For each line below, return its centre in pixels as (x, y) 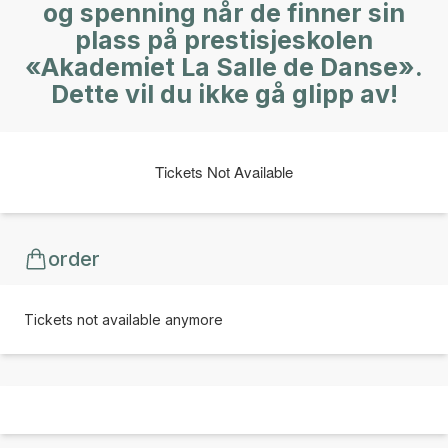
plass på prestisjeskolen (224, 39)
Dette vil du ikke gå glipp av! (224, 93)
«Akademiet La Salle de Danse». (224, 66)
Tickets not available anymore (123, 319)
